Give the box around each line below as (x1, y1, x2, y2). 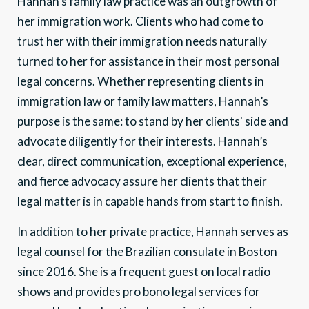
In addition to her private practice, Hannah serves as (17, 223, 288, 239)
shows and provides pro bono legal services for (17, 283, 260, 299)
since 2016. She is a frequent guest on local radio (17, 263, 270, 279)
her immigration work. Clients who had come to (17, 13, 263, 28)
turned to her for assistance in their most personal (17, 53, 279, 68)
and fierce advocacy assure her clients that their (17, 173, 267, 188)
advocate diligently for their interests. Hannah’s (17, 133, 268, 148)
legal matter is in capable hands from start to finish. (17, 193, 283, 208)
